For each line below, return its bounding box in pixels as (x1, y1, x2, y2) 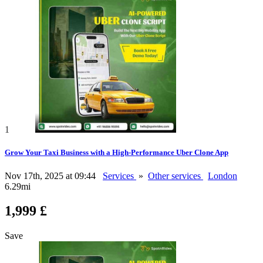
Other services (148, 170, 203, 181)
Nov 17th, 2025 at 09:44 (5, 170, 98, 181)
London (208, 170, 237, 181)
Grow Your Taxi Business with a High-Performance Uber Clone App (5, 148, 228, 157)
